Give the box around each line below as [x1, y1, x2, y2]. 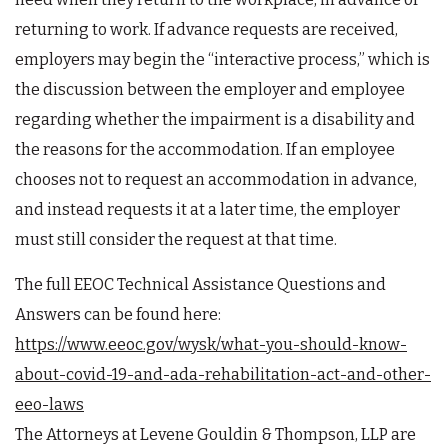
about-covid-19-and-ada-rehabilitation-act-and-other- [15, 364, 431, 384]
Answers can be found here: [15, 304, 221, 324]
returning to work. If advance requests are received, [15, 19, 398, 39]
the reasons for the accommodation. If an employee [15, 139, 395, 159]
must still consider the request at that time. [15, 229, 337, 249]
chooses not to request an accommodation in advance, [15, 169, 417, 189]
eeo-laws [15, 394, 84, 414]
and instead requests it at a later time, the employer [15, 199, 400, 219]
